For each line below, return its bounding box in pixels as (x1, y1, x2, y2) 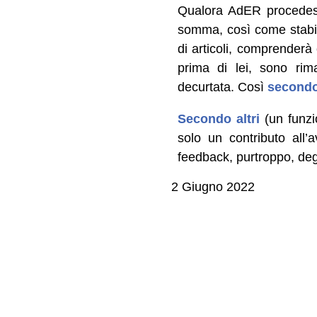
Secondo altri (177, 112, 260, 127)
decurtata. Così (177, 80, 267, 95)
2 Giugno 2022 (171, 180, 255, 195)
